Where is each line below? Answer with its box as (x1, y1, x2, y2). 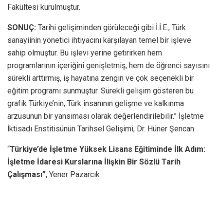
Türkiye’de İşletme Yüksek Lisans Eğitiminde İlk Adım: (10, 144, 205, 154)
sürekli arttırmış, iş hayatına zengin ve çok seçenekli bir (7, 73, 194, 83)
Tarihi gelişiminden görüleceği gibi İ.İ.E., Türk (36, 22, 186, 32)
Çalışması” (7, 169, 46, 179)
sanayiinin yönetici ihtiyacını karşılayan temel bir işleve (7, 35, 191, 45)
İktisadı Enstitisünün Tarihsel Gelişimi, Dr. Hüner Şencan (7, 124, 194, 133)
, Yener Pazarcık (46, 169, 100, 179)
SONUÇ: (7, 22, 36, 32)
